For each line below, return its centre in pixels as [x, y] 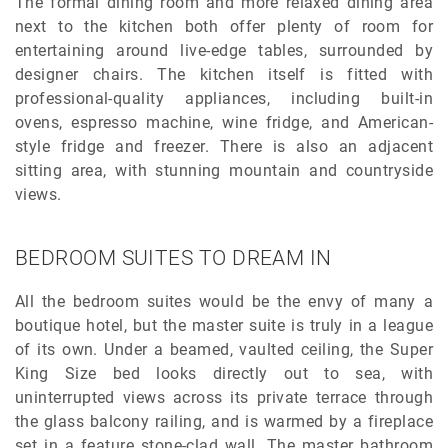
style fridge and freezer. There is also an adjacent [224, 147]
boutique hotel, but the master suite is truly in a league [224, 326]
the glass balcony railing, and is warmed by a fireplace [224, 422]
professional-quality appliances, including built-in [224, 99]
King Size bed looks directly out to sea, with [224, 374]
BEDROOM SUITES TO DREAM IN [173, 258]
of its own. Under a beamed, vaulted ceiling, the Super [224, 350]
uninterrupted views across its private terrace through [224, 398]
